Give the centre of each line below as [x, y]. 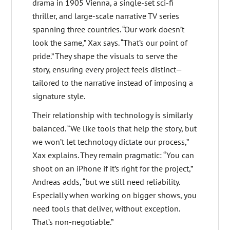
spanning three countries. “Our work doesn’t [109, 29]
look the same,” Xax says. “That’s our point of [110, 42]
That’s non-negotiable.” [73, 222]
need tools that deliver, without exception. [106, 208]
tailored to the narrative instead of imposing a [113, 82]
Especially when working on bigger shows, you [115, 195]
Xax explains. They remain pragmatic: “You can [113, 155]
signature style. [59, 96]
